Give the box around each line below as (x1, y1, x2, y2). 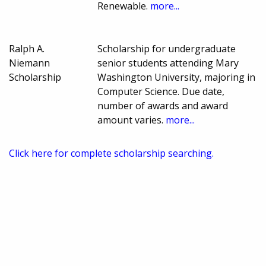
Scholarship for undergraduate (97, 42, 236, 56)
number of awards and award (97, 99, 229, 113)
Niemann (9, 56, 50, 70)
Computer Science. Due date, (97, 85, 225, 99)
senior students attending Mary (97, 56, 239, 70)
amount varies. (97, 113, 166, 127)
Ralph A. (9, 42, 45, 56)
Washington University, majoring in (97, 71, 256, 84)
